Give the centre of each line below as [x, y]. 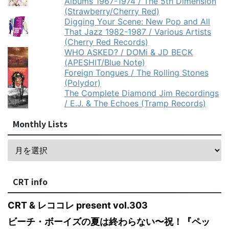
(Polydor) [83, 83]
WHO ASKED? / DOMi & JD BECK [129, 52]
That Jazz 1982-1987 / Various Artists [138, 32]
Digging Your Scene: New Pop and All [138, 22]
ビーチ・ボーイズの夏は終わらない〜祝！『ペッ [109, 222]
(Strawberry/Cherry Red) [112, 12]
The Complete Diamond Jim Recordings [142, 93]
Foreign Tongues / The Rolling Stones [137, 73]
